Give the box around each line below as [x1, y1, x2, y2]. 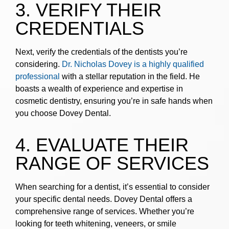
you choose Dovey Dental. [15, 109, 111, 118]
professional [15, 72, 60, 81]
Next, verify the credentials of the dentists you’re [15, 48, 188, 57]
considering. [15, 60, 62, 69]
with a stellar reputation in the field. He [60, 72, 200, 81]
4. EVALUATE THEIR [15, 134, 189, 156]
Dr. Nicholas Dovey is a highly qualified [62, 60, 204, 69]
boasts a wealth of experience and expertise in [15, 84, 183, 94]
